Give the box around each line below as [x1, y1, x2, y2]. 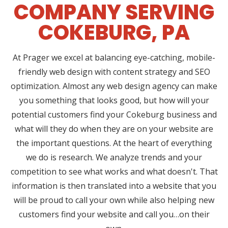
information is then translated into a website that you [12, 180, 216, 192]
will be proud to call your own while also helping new [14, 194, 214, 206]
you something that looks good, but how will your [19, 95, 209, 106]
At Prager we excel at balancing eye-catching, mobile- [13, 52, 215, 64]
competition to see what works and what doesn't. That [10, 166, 218, 178]
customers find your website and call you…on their [18, 209, 210, 220]
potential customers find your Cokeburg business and [11, 109, 217, 121]
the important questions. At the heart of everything [16, 137, 212, 149]
